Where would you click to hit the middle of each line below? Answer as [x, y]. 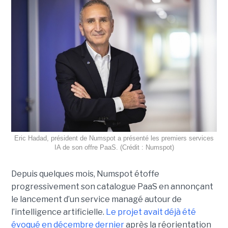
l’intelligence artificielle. [58, 212]
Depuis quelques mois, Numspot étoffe [85, 174]
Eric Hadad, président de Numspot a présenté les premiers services [114, 138]
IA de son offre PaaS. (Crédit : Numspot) [114, 147]
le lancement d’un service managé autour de [96, 199]
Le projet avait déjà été [151, 212]
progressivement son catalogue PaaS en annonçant [112, 186]
